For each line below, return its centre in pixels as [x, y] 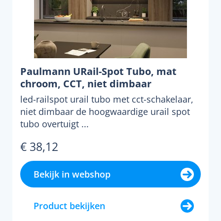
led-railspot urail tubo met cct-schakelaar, [107, 99]
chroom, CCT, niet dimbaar [86, 84]
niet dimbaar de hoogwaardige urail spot [105, 111]
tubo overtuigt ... [55, 124]
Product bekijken [69, 206]
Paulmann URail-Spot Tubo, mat [98, 71]
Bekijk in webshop [72, 174]
